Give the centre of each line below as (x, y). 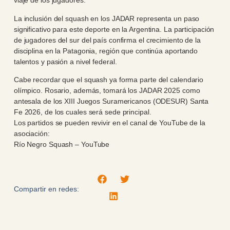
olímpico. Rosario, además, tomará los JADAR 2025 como (107, 91)
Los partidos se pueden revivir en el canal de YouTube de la (109, 123)
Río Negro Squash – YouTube (62, 145)
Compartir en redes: (46, 189)
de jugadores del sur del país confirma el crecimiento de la (107, 40)
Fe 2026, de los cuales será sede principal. (82, 112)
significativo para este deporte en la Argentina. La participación (114, 29)
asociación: (32, 134)
